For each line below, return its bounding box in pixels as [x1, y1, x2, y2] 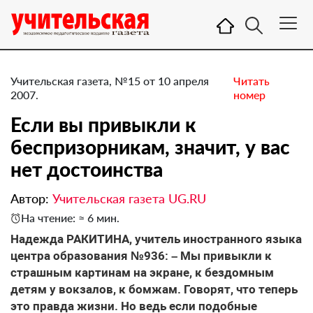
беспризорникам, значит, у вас [10, 135, 290, 159]
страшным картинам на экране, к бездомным [10, 265, 274, 279]
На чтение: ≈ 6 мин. [21, 211, 119, 224]
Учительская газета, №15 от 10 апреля [10, 74, 209, 87]
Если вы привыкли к [10, 112, 196, 136]
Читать [233, 74, 270, 87]
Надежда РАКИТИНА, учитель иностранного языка [10, 232, 302, 246]
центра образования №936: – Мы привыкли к [10, 249, 272, 263]
